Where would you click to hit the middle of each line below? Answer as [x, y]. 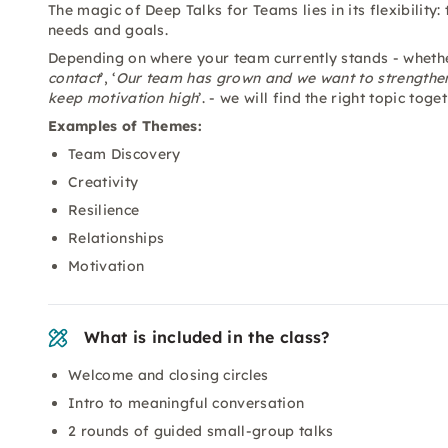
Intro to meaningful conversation [186, 403]
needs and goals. [108, 30]
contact [74, 78]
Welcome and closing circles [168, 375]
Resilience [104, 210]
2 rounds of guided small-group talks [201, 431]
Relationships [116, 238]
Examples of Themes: [125, 126]
